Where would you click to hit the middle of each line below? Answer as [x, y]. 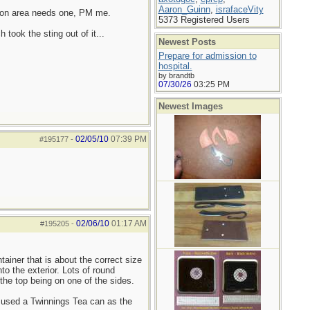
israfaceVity [239, 9]
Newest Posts [187, 42]
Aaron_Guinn [184, 9]
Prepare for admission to [207, 56]
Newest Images [190, 106]
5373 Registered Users [204, 20]
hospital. [175, 66]
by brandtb [176, 75]
